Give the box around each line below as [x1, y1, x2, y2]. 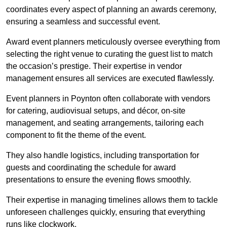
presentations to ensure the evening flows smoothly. [6, 175, 191, 184]
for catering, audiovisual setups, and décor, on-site [6, 106, 185, 116]
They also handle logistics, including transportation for [6, 151, 199, 160]
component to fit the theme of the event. [6, 131, 146, 140]
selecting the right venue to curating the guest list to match [6, 50, 213, 59]
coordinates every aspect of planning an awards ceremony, [6, 5, 216, 14]
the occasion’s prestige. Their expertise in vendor [6, 62, 182, 71]
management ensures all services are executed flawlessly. [6, 74, 214, 83]
